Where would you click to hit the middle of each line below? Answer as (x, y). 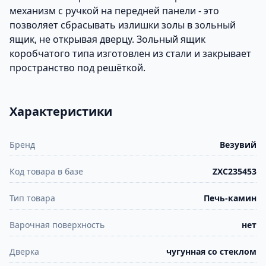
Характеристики (61, 111)
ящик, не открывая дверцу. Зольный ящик (107, 39)
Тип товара (32, 198)
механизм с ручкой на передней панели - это (114, 11)
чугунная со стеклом (211, 251)
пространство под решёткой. (77, 68)
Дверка (24, 251)
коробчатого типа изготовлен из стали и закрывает (130, 53)
